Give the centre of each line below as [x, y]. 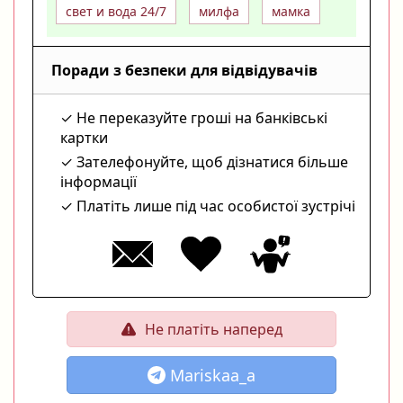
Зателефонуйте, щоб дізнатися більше [212, 161]
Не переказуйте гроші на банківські [202, 117]
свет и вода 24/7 [116, 11]
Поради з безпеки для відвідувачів [184, 70]
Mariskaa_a [213, 375]
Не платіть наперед [213, 329]
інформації [99, 181]
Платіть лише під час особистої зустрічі [216, 206]
